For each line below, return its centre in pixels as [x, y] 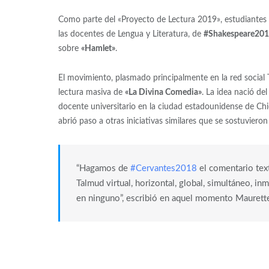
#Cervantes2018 [163, 168]
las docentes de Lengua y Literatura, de [131, 34]
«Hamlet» [98, 48]
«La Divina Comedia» [163, 92]
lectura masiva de [91, 92]
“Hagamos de [103, 168]
